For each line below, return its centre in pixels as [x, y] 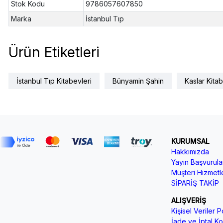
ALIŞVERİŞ [188, 200]
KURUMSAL [190, 141]
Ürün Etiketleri [54, 52]
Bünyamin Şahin [138, 81]
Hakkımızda [190, 151]
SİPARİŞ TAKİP [195, 183]
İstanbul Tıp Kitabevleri [54, 81]
